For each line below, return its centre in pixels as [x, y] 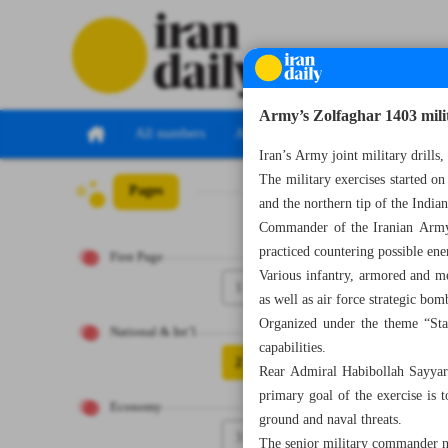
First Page [136, 257]
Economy [136, 407]
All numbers [170, 134]
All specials [267, 134]
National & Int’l [153, 332]
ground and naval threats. [331, 420]
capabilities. [293, 348]
